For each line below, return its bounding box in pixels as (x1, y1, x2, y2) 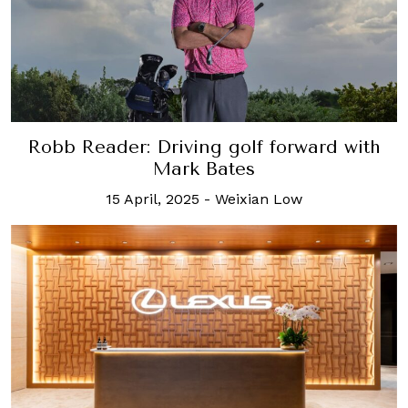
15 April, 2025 (106, 189, 199, 208)
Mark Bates (153, 158, 255, 179)
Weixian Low (215, 189, 302, 208)
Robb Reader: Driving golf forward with (27, 136, 381, 158)
